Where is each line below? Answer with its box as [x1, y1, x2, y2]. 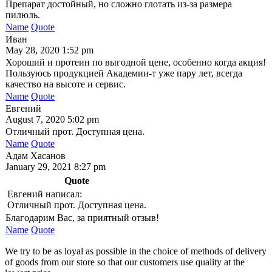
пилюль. [5, 9, 40, 20]
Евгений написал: [7, 188, 82, 199]
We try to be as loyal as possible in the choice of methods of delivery [5, 245, 267, 256]
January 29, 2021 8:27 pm [5, 161, 106, 172]
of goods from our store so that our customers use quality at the [5, 256, 245, 267]
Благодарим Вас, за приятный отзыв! [5, 212, 159, 223]
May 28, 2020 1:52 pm [5, 44, 93, 55]
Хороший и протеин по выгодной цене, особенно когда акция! [5, 56, 266, 67]
